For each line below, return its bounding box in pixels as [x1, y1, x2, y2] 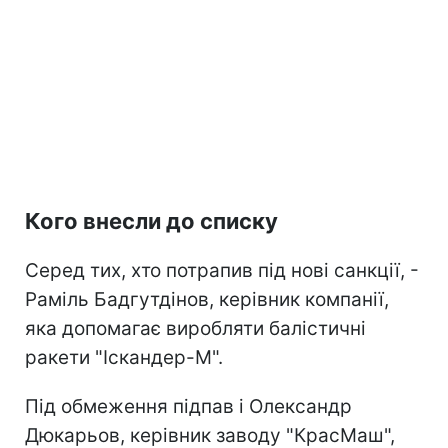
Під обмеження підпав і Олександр [25, 394, 352, 418]
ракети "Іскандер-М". [25, 345, 223, 369]
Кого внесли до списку [25, 207, 278, 234]
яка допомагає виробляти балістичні [25, 316, 366, 340]
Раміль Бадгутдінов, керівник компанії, [25, 287, 389, 311]
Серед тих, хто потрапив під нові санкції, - [25, 258, 419, 282]
